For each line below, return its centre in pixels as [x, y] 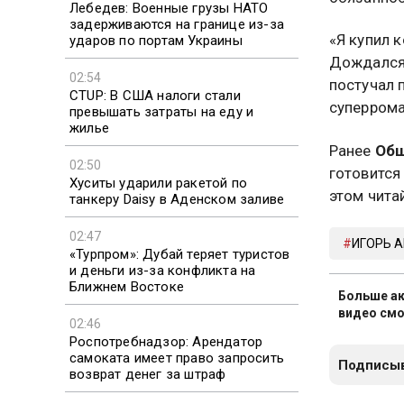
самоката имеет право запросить [177, 358]
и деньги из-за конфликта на [163, 270]
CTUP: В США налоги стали [155, 95]
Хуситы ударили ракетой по [158, 183]
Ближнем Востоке [127, 286]
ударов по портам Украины [156, 40]
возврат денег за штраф [148, 374]
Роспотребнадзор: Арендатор [166, 341]
